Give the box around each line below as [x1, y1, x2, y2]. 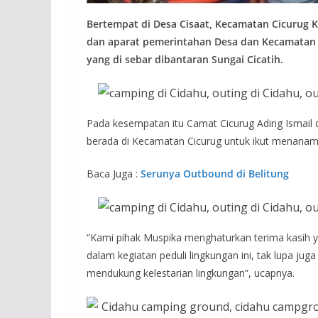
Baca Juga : [87, 167, 138, 181]
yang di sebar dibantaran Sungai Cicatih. [87, 53, 283, 67]
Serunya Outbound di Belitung [138, 167, 289, 181]
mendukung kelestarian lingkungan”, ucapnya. [87, 266, 295, 280]
